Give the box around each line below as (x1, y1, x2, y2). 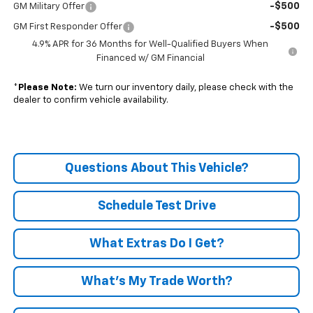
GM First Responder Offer (13, 22, 122, 31)
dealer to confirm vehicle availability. (13, 95, 168, 105)
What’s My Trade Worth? (80, 275, 233, 288)
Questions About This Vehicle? (64, 161, 249, 175)
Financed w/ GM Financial (96, 53, 205, 63)
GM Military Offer (13, 1, 85, 11)
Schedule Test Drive (97, 199, 216, 212)
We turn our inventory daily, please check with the (76, 82, 293, 92)
